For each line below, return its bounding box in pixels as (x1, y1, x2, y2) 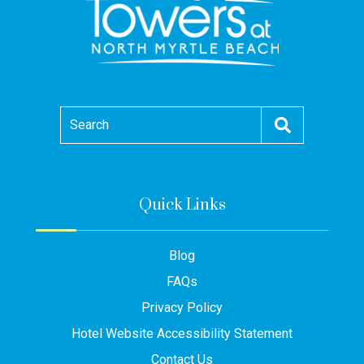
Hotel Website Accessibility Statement (71, 325, 292, 341)
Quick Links (138, 194, 226, 215)
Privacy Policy (141, 299, 223, 315)
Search (70, 116, 109, 132)
